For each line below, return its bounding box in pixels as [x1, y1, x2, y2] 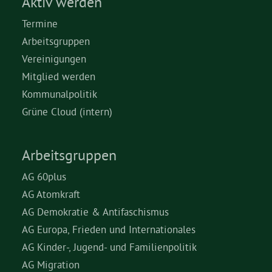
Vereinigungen [22, 52, 86, 65]
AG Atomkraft [22, 188, 80, 200]
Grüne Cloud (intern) [22, 105, 112, 118]
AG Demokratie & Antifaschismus [22, 205, 169, 218]
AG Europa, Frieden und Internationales [22, 223, 195, 236]
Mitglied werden [22, 70, 95, 83]
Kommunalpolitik [22, 87, 97, 100]
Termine [22, 17, 58, 30]
